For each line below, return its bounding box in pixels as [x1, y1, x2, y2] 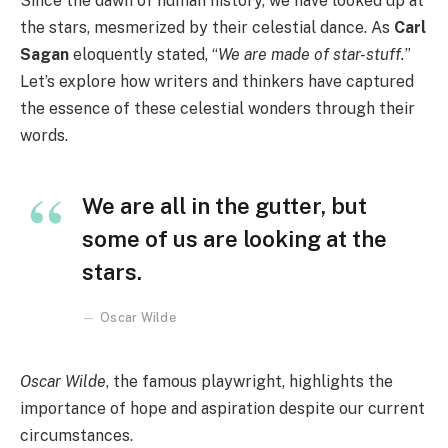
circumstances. [20, 426, 133, 446]
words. [20, 126, 68, 146]
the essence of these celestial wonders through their [20, 99, 415, 119]
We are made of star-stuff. [218, 45, 405, 65]
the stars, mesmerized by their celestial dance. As [20, 18, 394, 38]
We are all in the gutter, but [82, 193, 367, 220]
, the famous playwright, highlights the [106, 372, 393, 392]
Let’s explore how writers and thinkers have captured [20, 72, 414, 92]
